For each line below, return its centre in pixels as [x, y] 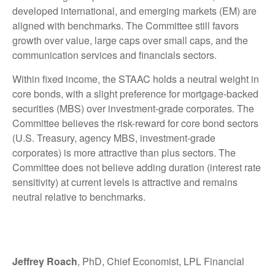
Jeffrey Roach [45, 261]
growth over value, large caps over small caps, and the [130, 41]
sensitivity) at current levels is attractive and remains [125, 182]
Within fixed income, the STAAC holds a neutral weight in [136, 79]
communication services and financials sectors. [114, 55]
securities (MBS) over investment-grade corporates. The [133, 109]
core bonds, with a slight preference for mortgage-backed [135, 94]
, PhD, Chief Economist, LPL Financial [161, 261]
